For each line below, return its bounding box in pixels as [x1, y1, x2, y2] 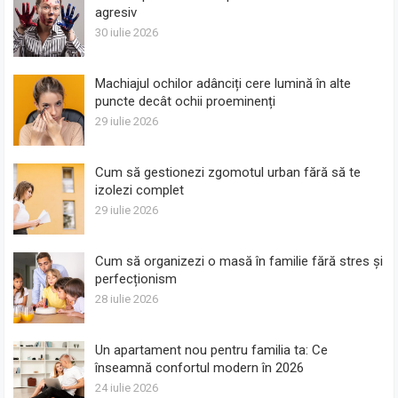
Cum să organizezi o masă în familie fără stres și [95, 252, 384, 269]
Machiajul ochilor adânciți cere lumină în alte [95, 75, 352, 92]
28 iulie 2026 [95, 291, 159, 306]
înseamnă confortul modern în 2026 [95, 359, 305, 376]
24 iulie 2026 [95, 380, 159, 394]
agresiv [95, 4, 138, 20]
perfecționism [95, 270, 178, 287]
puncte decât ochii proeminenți [95, 92, 276, 109]
